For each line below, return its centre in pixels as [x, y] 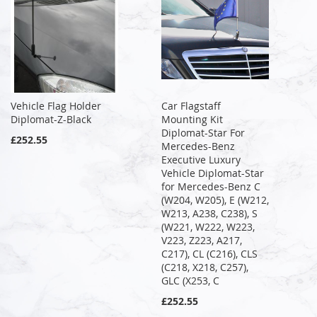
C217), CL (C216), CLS [210, 253]
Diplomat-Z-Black [51, 119]
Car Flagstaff [191, 105]
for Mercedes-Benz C [211, 186]
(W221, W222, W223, [208, 226]
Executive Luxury [201, 159]
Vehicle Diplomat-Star [213, 173]
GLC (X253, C [191, 280]
